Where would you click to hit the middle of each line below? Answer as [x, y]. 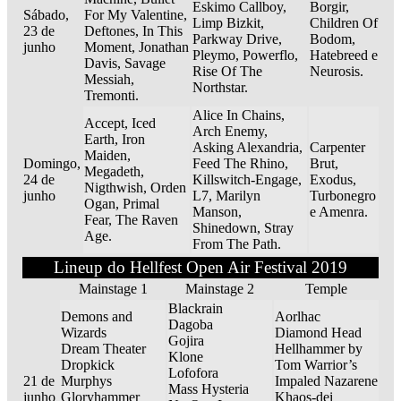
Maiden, [107, 156]
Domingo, [52, 164]
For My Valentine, [136, 15]
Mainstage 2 [220, 289]
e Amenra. [339, 212]
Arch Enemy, [230, 132]
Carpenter [337, 148]
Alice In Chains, [239, 115]
